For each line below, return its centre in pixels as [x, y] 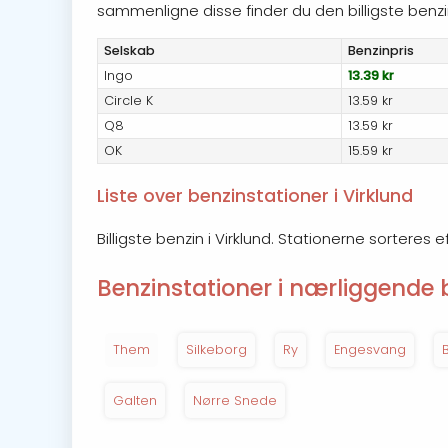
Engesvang [370, 350]
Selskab [130, 51]
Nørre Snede [235, 400]
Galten [135, 400]
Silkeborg [216, 350]
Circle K [129, 101]
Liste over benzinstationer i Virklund [255, 195]
